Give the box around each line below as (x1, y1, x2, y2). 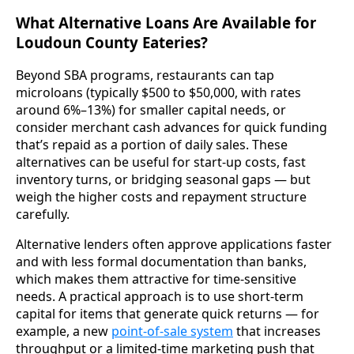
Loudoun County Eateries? (16, 32, 208, 52)
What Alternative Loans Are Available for (16, 12, 316, 32)
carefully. (16, 205, 70, 224)
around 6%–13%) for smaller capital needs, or (16, 101, 286, 119)
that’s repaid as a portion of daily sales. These (16, 136, 288, 154)
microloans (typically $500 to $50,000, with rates (16, 84, 301, 102)
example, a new (16, 322, 111, 341)
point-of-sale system (111, 322, 233, 341)
